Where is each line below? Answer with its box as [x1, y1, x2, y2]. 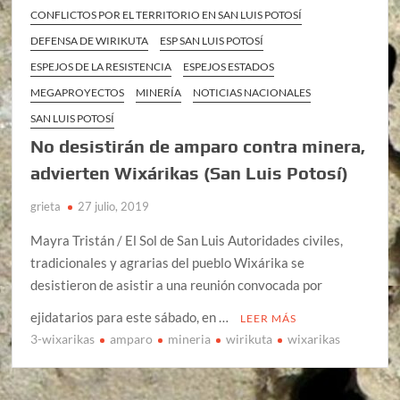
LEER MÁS [240, 311, 297, 325]
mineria [168, 330, 212, 346]
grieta [30, 198, 62, 213]
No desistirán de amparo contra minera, [30, 135, 366, 156]
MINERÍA [136, 85, 182, 99]
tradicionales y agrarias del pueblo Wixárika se [30, 254, 305, 271]
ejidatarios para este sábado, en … [30, 308, 232, 325]
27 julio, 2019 [78, 198, 150, 213]
